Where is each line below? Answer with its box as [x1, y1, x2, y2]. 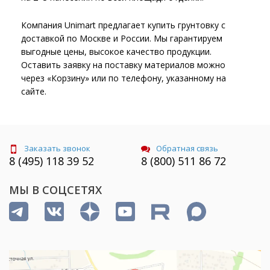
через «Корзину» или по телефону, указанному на [21, 72, 226, 84]
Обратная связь [156, 143, 218, 154]
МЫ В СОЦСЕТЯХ [9, 183, 102, 198]
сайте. [21, 86, 46, 97]
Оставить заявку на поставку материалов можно [21, 59, 225, 71]
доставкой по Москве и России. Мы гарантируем [21, 33, 222, 44]
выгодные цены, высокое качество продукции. [21, 46, 212, 57]
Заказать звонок [24, 143, 90, 154]
